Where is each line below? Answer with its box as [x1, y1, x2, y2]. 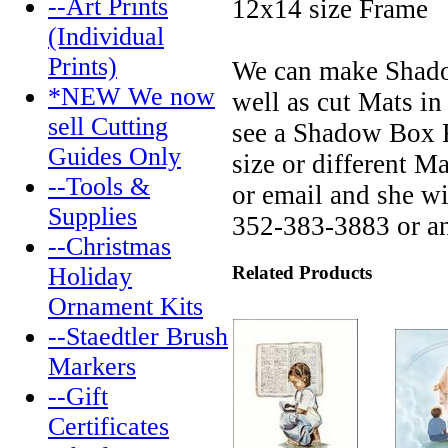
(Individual [48, 22, 164, 51]
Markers [48, 352, 136, 381]
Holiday [48, 262, 132, 291]
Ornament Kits [48, 292, 203, 321]
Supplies [48, 202, 137, 231]
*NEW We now [48, 82, 215, 111]
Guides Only [48, 142, 181, 171]
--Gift [48, 382, 108, 411]
